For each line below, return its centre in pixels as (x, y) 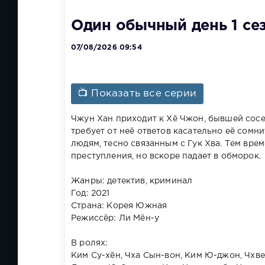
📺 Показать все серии (138, 93)
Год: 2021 (91, 193)
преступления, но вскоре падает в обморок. (167, 156)
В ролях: (90, 243)
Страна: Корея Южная (119, 206)
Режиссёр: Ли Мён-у (115, 218)
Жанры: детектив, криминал (132, 181)
